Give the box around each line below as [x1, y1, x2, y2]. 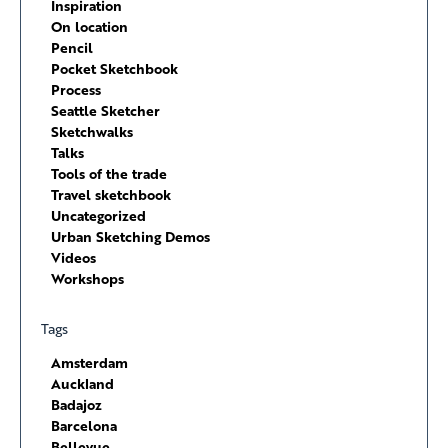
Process [51, 79, 101, 101]
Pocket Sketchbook [51, 58, 178, 80]
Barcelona [51, 415, 117, 437]
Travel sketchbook [51, 184, 171, 206]
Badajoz [51, 394, 102, 416]
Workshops [51, 268, 124, 290]
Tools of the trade [51, 163, 167, 185]
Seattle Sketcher [51, 100, 160, 122]
